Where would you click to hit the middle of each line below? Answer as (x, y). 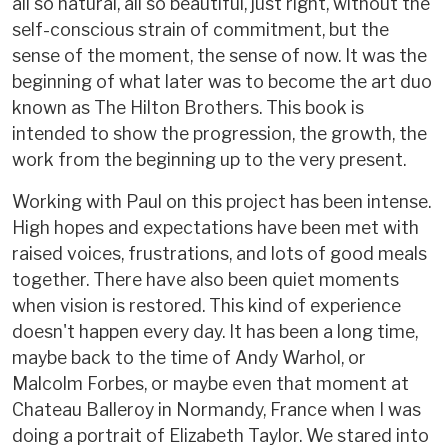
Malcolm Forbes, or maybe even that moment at (210, 384)
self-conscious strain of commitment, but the (200, 30)
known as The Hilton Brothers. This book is (188, 108)
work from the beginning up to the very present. (209, 160)
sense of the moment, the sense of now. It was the (219, 56)
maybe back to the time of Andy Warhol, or (189, 358)
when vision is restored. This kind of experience (206, 306)
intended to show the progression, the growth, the (219, 134)
